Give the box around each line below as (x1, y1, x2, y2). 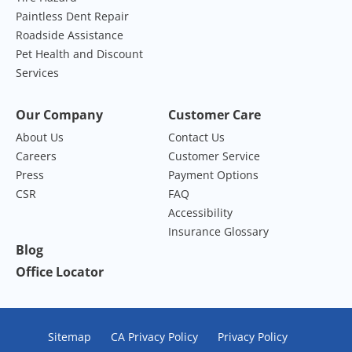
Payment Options (168, 167, 258, 182)
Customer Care (168, 105, 261, 123)
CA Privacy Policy (111, 328, 198, 344)
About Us (16, 129, 64, 145)
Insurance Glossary (168, 223, 269, 239)
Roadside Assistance (16, 27, 123, 42)
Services (16, 64, 59, 80)
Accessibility (168, 204, 233, 220)
